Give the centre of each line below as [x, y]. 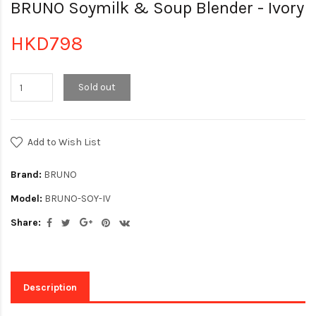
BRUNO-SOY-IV [77, 199]
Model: [26, 199]
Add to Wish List [64, 142]
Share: [26, 223]
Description [50, 287]
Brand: [26, 175]
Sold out [97, 87]
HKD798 [47, 43]
